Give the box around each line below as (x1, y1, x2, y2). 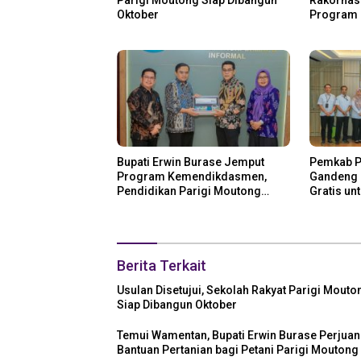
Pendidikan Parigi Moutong (117, 185, 261, 198)
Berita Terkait (117, 257, 206, 275)
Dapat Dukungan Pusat (117, 199, 234, 213)
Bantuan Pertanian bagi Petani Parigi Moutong (117, 343, 359, 357)
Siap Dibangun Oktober (117, 298, 237, 312)
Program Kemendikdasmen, (117, 170, 267, 184)
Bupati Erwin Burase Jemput (117, 156, 264, 169)
